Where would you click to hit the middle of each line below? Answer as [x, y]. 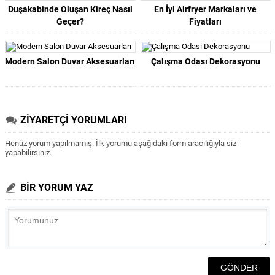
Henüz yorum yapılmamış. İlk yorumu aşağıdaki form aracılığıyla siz [121, 143]
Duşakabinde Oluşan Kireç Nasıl [70, 9]
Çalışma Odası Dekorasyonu [205, 61]
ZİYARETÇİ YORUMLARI [74, 120]
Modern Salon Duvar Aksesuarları [70, 61]
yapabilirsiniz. [28, 153]
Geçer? [70, 21]
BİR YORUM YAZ [57, 188]
